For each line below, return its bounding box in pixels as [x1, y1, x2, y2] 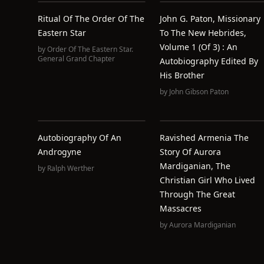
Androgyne [38, 146, 81, 157]
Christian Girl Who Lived [159, 174, 255, 186]
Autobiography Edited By [159, 55, 258, 67]
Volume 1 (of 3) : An [159, 41, 237, 52]
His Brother [159, 70, 204, 81]
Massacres [159, 203, 202, 214]
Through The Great [159, 189, 235, 200]
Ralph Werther [47, 163, 94, 173]
